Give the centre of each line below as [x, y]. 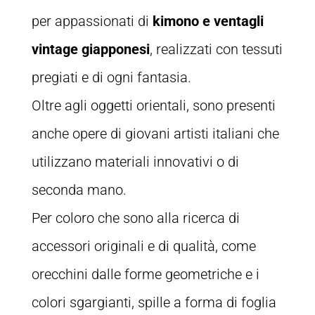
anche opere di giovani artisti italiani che [155, 133]
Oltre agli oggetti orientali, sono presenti [153, 105]
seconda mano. [79, 189]
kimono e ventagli [208, 21]
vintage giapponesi [90, 49]
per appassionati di [92, 21]
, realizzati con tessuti [216, 49]
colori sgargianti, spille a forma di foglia [154, 302]
